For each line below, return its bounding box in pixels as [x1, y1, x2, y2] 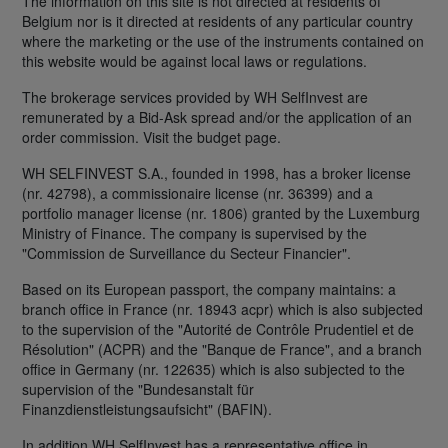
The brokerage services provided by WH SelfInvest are [22, 86, 368, 107]
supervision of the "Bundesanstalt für [22, 378, 254, 399]
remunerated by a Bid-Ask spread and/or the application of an [22, 106, 412, 127]
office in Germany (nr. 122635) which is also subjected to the [22, 358, 405, 379]
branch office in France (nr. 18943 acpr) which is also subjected [22, 298, 423, 319]
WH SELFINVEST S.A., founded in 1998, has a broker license [22, 162, 411, 183]
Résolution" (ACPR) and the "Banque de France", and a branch [22, 338, 422, 359]
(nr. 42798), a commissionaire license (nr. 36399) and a [22, 182, 373, 203]
